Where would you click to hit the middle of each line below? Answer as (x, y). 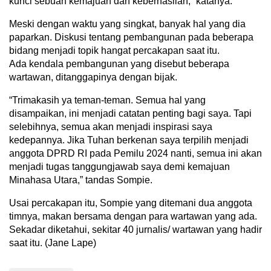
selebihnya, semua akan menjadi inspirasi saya (111, 126)
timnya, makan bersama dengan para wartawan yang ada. (133, 216)
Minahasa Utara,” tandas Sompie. (81, 180)
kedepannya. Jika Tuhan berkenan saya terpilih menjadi (129, 140)
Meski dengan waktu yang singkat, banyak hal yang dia (127, 24)
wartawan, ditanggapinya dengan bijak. (93, 77)
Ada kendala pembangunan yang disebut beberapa (119, 64)
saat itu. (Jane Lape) (53, 243)
